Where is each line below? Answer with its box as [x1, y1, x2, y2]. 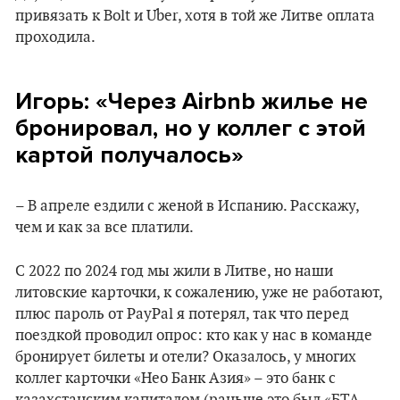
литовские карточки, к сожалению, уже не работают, [15, 284, 382, 302]
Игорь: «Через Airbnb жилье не [15, 87, 368, 115]
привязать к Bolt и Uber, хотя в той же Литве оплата [15, 7, 375, 25]
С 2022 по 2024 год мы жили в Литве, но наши [15, 262, 333, 280]
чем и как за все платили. [15, 219, 194, 237]
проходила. [15, 29, 96, 46]
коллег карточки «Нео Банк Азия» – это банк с [15, 370, 336, 387]
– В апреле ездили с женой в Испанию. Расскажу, [15, 197, 359, 215]
